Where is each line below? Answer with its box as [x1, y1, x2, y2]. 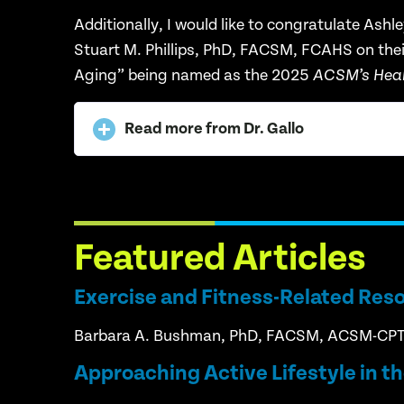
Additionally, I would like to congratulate [74, 14, 361, 34]
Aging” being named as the [74, 65, 269, 85]
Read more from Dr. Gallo [124, 119, 305, 139]
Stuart [74, 40, 121, 60]
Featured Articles [74, 236, 366, 280]
